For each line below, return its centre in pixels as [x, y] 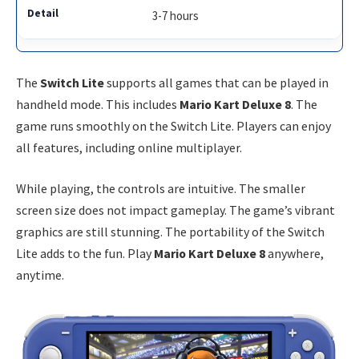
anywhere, [294, 254]
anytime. [40, 275]
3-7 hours [176, 16]
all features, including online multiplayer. [129, 147]
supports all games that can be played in [216, 82]
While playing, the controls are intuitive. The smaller [161, 189]
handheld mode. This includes [98, 104]
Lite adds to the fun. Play [85, 254]
